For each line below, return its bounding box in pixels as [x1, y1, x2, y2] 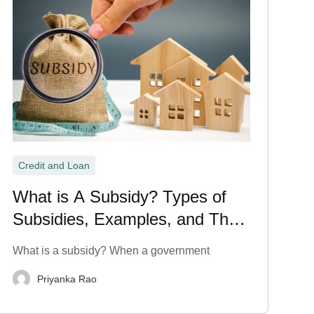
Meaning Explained [12, 232, 153, 251]
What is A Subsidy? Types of [12, 187, 226, 206]
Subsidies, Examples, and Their [12, 210, 247, 228]
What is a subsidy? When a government [12, 245, 210, 257]
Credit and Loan [18, 160, 90, 171]
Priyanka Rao [36, 273, 97, 285]
